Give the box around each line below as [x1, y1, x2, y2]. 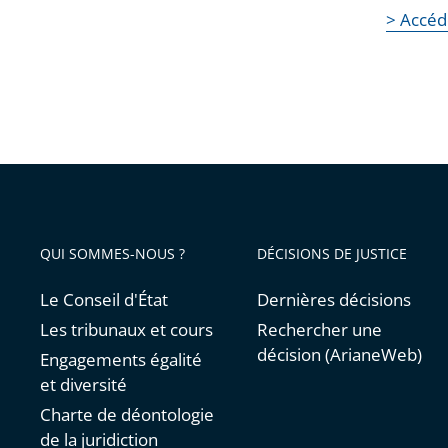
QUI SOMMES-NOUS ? [40, 244, 185, 264]
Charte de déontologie [40, 403, 214, 427]
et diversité [40, 373, 127, 397]
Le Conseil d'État [40, 288, 168, 312]
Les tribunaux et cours [40, 318, 213, 342]
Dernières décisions [257, 288, 412, 312]
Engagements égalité [40, 348, 202, 372]
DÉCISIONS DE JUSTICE [257, 244, 408, 264]
